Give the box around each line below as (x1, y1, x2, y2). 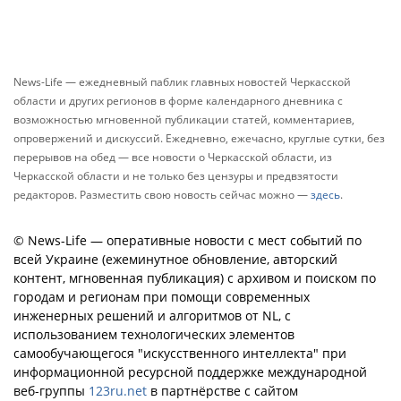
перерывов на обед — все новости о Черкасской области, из (13, 149, 332, 165)
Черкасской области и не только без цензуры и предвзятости (13, 168, 338, 183)
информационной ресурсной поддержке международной (13, 363, 367, 380)
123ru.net (89, 382, 147, 399)
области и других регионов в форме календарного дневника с (13, 93, 343, 108)
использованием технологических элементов (13, 326, 294, 343)
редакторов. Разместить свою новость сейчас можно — (13, 187, 311, 202)
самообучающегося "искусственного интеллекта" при (13, 345, 346, 362)
